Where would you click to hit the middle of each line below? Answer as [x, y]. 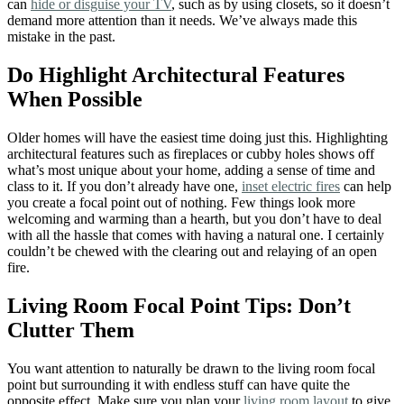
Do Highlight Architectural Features [176, 75]
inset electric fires [291, 187]
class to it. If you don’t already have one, [124, 187]
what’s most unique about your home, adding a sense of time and [191, 170]
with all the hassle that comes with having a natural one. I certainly [196, 235]
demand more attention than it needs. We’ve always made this [182, 21]
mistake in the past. [61, 37]
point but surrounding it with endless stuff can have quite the [179, 385]
